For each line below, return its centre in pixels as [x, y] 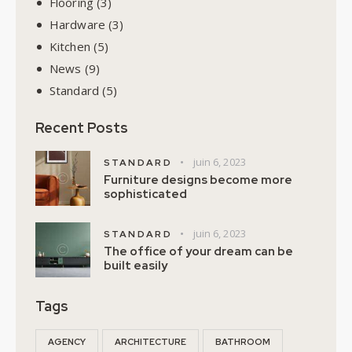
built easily [136, 265]
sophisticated [145, 194]
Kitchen [70, 46]
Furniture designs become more [198, 180]
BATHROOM [243, 341]
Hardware [77, 24]
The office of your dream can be [198, 251]
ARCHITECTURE [150, 341]
